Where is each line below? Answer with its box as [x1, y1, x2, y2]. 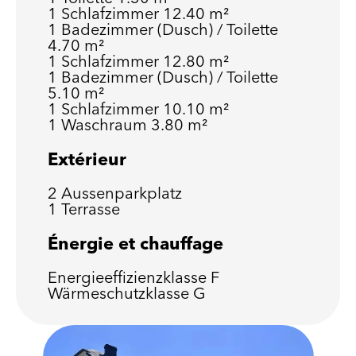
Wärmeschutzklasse [48, 283, 193, 303]
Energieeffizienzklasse [48, 267, 211, 287]
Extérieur [48, 148, 126, 170]
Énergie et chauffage [48, 232, 223, 254]
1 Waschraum [48, 114, 151, 134]
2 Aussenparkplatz [48, 183, 182, 203]
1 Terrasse [48, 199, 120, 219]
